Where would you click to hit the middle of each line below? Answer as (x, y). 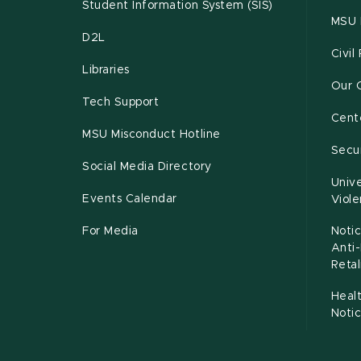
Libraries (106, 71)
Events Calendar (130, 199)
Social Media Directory (147, 167)
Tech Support (121, 103)
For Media (110, 232)
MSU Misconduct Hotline (151, 135)
